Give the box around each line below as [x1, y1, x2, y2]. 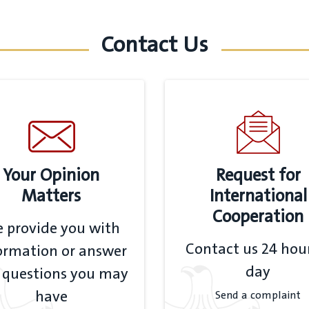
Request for [215, 161, 301, 190]
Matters [21, 181, 81, 211]
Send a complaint [215, 286, 301, 305]
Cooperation [212, 202, 303, 232]
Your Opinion [3, 161, 99, 190]
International [209, 181, 307, 211]
